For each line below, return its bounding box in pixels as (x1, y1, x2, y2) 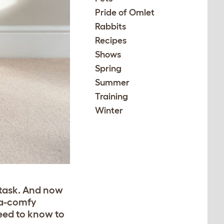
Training (95, 91, 128, 101)
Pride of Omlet (95, 7, 155, 17)
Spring (95, 63, 122, 73)
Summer (95, 77, 130, 87)
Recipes (95, 35, 127, 45)
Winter (95, 105, 123, 115)
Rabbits (95, 21, 126, 31)
